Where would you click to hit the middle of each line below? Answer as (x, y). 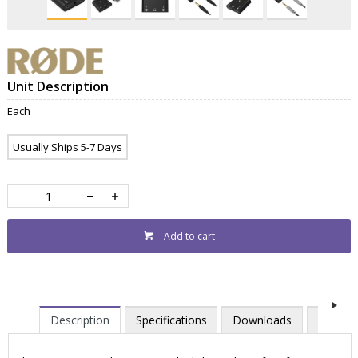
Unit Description (58, 87)
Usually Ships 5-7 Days (67, 147)
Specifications (171, 320)
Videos (336, 320)
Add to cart (189, 237)
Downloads (263, 320)
